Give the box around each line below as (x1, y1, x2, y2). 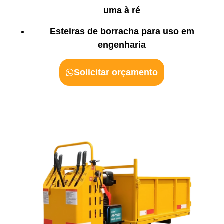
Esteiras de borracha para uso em (49, 26, 194, 36)
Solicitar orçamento (74, 67, 158, 77)
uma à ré (103, 5, 140, 16)
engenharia (98, 39, 146, 50)
